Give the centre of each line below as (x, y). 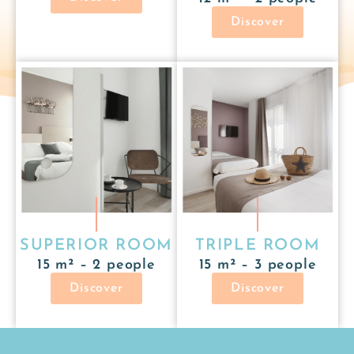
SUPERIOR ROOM (96, 245)
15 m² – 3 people (258, 265)
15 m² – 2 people (96, 265)
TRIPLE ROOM (258, 245)
